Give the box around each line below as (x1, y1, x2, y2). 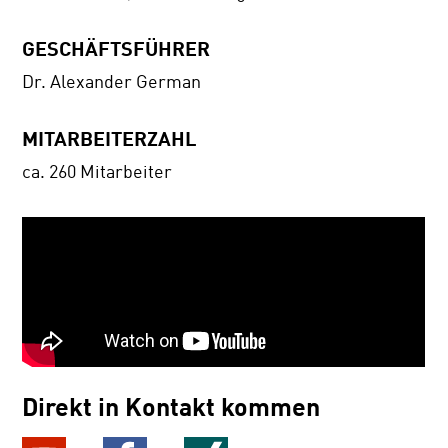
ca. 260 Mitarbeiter (22, 160, 173, 183)
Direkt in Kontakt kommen (22, 391, 321, 422)
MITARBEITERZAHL (22, 126, 198, 151)
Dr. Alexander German (22, 71, 202, 94)
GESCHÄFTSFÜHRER (22, 36, 211, 61)
